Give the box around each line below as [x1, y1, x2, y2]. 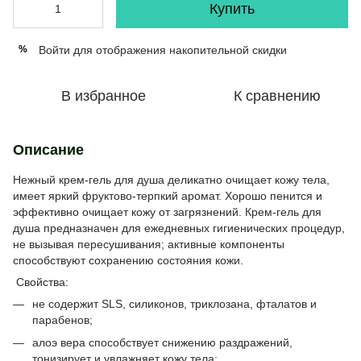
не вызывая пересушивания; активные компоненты [13, 237, 284, 251]
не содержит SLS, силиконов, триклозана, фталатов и [32, 297, 317, 310]
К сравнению [234, 87, 321, 104]
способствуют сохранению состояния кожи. [13, 253, 243, 267]
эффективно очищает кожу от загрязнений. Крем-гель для [13, 205, 322, 218]
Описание [13, 141, 84, 158]
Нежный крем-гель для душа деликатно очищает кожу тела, [13, 172, 330, 186]
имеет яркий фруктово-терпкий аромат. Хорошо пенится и [13, 189, 322, 202]
